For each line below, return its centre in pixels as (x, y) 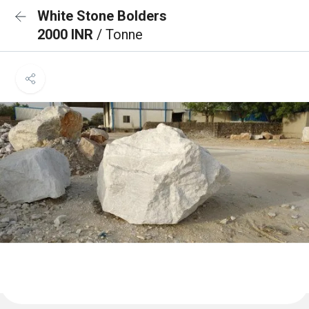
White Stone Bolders (102, 16)
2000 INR (67, 34)
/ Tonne (120, 34)
